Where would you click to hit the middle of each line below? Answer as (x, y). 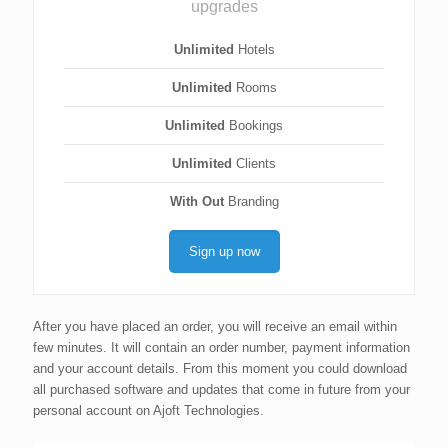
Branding (251, 201)
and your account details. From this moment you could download (220, 368)
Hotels (254, 49)
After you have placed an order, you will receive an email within (215, 326)
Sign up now (224, 251)
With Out (196, 201)
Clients (254, 163)
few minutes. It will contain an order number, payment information (221, 347)
